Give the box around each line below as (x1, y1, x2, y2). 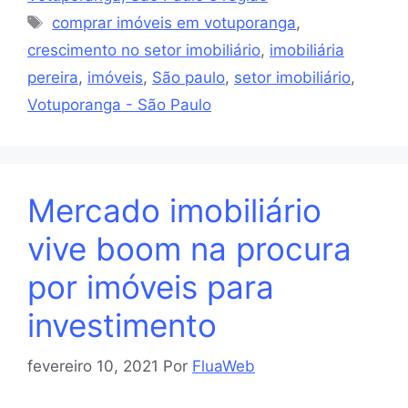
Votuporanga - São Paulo (27, 96, 211, 115)
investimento (27, 306, 217, 345)
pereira (27, 68, 78, 87)
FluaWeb (192, 356, 255, 375)
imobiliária (270, 41, 344, 60)
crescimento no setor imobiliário (27, 41, 260, 60)
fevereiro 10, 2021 (27, 356, 158, 375)
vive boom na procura (27, 229, 352, 269)
